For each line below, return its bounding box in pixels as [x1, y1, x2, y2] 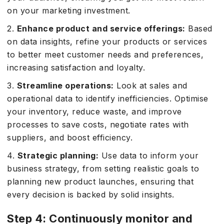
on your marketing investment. [7, 5, 130, 15]
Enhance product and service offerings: [16, 23, 185, 33]
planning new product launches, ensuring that [7, 176, 193, 186]
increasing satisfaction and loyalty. [7, 62, 145, 72]
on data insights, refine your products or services [7, 36, 207, 46]
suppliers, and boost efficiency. [7, 132, 132, 142]
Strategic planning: [17, 150, 98, 160]
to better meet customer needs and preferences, [7, 49, 203, 59]
